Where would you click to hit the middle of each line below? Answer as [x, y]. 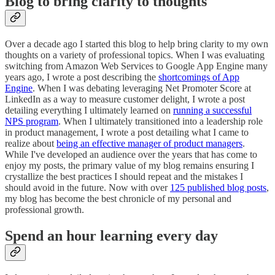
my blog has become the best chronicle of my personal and [118, 198]
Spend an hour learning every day [111, 235]
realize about [31, 143]
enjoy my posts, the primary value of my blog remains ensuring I [130, 165]
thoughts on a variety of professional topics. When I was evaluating [135, 55]
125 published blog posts [218, 187]
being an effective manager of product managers [149, 143]
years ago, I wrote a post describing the [82, 77]
